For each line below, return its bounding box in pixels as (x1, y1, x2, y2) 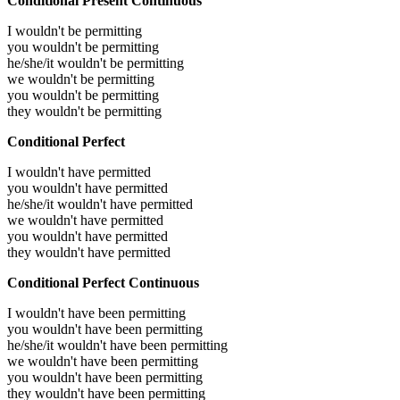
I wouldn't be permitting (7, 23, 142, 39)
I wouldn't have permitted (7, 164, 151, 180)
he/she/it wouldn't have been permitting (7, 337, 228, 354)
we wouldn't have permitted (7, 212, 163, 229)
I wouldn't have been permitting (7, 305, 186, 321)
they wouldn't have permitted (7, 245, 171, 261)
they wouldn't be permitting (7, 104, 162, 120)
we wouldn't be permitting (7, 71, 154, 87)
